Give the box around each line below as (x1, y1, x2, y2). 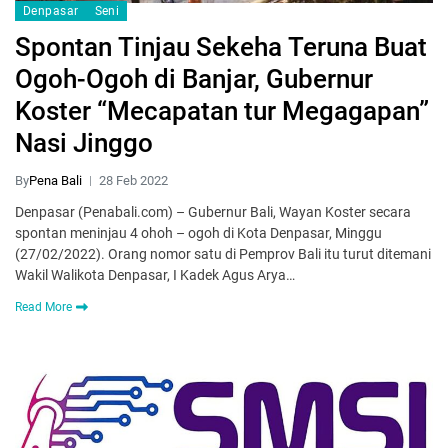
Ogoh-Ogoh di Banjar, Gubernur (15, 64, 373, 95)
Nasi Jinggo (15, 128, 153, 159)
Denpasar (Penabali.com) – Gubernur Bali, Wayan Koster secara (15, 204, 411, 221)
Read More (15, 300, 72, 315)
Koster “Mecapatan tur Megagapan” (15, 96, 429, 127)
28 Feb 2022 (99, 173, 168, 189)
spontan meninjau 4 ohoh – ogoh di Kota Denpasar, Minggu (15, 225, 382, 242)
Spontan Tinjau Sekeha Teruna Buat (15, 32, 427, 63)
